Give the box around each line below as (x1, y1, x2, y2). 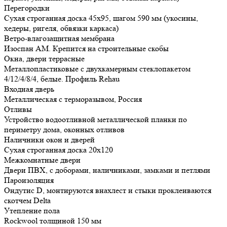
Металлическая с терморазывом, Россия (4, 94, 142, 104)
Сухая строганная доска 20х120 (4, 145, 113, 155)
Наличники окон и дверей (4, 135, 95, 145)
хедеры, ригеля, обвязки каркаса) (4, 23, 119, 33)
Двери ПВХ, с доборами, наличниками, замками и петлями (4, 165, 210, 175)
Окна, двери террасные (4, 54, 85, 64)
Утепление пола (4, 206, 60, 216)
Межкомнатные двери (4, 155, 81, 165)
